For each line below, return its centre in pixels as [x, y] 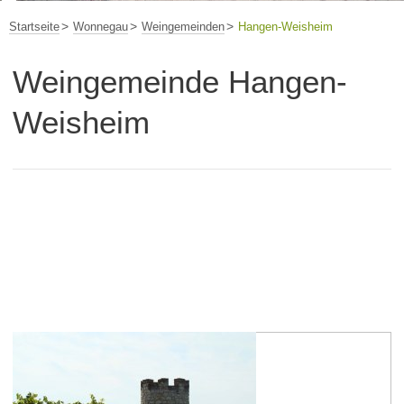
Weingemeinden [183, 26]
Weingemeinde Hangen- [180, 81]
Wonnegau [101, 26]
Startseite [34, 26]
